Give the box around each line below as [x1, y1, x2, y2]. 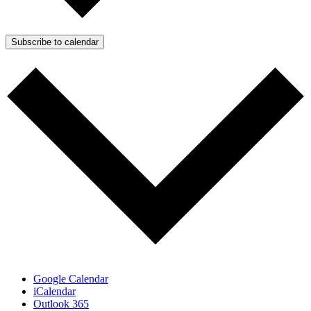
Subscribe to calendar [11, 36, 99, 47]
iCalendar [33, 285, 76, 298]
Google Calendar [33, 273, 108, 285]
